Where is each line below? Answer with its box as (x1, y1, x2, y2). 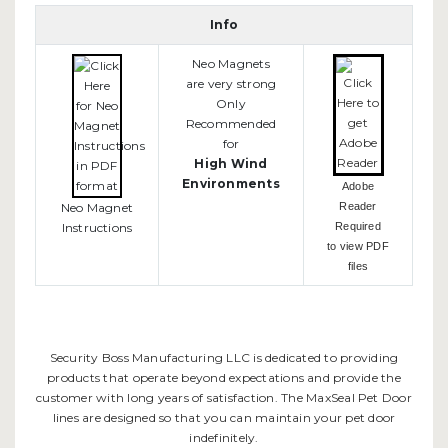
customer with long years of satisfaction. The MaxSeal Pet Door (36, 390, 412, 406)
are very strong (185, 76, 277, 92)
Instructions (61, 220, 133, 236)
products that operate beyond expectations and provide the (47, 370, 401, 386)
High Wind (194, 156, 268, 172)
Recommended (185, 116, 277, 132)
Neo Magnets (192, 56, 270, 72)
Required (335, 220, 381, 233)
